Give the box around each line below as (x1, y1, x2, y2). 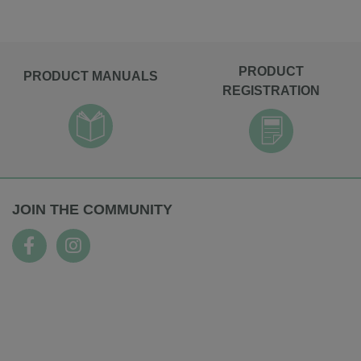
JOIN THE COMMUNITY (12, 201, 172, 218)
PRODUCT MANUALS (23, 69, 158, 84)
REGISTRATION (222, 84, 320, 98)
